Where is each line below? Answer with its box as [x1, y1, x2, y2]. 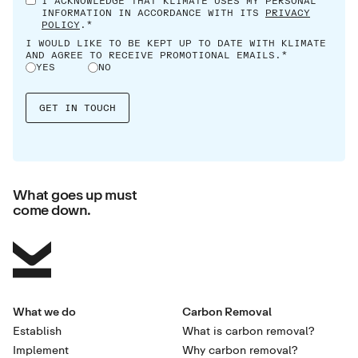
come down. [13, 200, 91, 218]
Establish [13, 323, 62, 337]
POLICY [42, 18, 80, 30]
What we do [13, 304, 76, 318]
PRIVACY [265, 6, 310, 18]
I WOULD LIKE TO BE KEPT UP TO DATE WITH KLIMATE [26, 36, 326, 49]
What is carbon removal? [182, 323, 315, 337]
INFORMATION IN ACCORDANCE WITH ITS [42, 6, 265, 18]
